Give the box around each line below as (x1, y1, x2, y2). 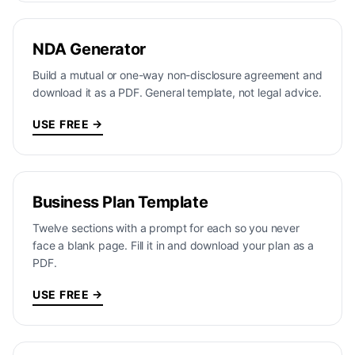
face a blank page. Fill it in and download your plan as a (32, 239, 314, 252)
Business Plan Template (32, 193, 208, 212)
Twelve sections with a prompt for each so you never (32, 221, 300, 235)
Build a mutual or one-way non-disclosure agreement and (32, 68, 323, 82)
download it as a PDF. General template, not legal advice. (32, 86, 322, 99)
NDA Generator (32, 40, 146, 59)
